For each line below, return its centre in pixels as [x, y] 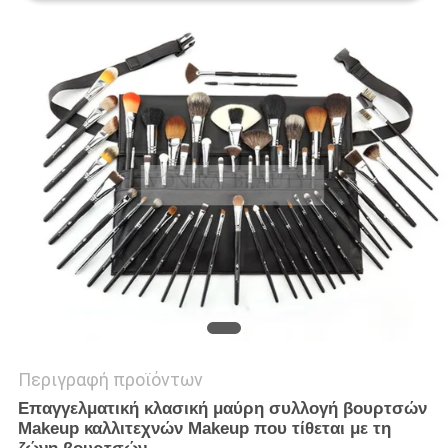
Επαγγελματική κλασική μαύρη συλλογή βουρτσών [222, 409]
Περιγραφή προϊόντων [110, 380]
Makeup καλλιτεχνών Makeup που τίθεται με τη [204, 429]
